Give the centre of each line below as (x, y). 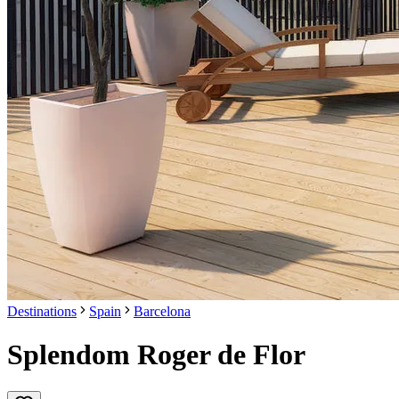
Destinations (42, 311)
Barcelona (162, 311)
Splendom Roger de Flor (156, 355)
